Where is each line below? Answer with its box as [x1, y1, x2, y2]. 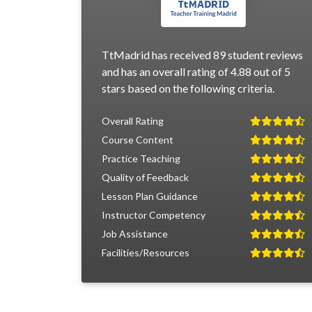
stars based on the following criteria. [102, 81, 274, 95]
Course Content [102, 134, 173, 146]
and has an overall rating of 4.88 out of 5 [102, 65, 290, 78]
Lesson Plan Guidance [102, 190, 198, 202]
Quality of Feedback [102, 171, 189, 183]
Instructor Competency [102, 209, 205, 221]
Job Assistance [102, 228, 168, 240]
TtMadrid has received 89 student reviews [102, 48, 303, 61]
